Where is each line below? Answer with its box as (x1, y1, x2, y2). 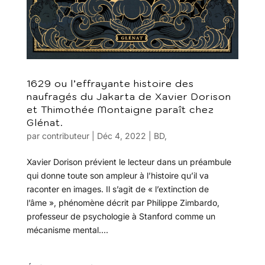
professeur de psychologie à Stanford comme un (26, 211, 215, 221)
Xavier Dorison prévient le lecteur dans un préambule (26, 156, 231, 167)
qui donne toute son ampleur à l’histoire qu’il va (26, 170, 209, 180)
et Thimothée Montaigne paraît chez (26, 103, 214, 115)
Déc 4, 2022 (96, 130, 146, 141)
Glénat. (26, 116, 63, 128)
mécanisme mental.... (26, 224, 108, 235)
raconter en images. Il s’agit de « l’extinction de (26, 183, 209, 194)
